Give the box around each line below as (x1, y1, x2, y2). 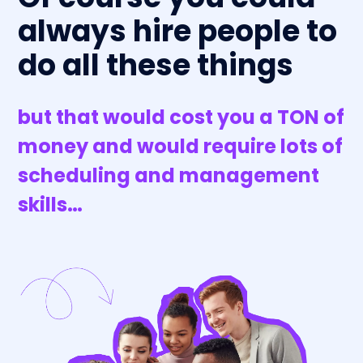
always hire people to (18, 10, 337, 52)
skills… (18, 190, 83, 218)
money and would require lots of (18, 132, 343, 160)
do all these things (18, 44, 293, 86)
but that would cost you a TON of (18, 103, 344, 130)
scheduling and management (18, 161, 319, 189)
